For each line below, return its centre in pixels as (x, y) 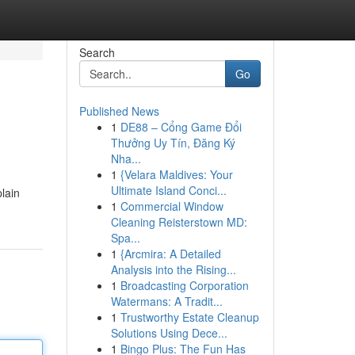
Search (97, 52)
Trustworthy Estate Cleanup (189, 317)
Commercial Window (172, 206)
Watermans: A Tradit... (166, 301)
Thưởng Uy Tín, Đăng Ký (173, 143)
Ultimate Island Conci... (168, 190)
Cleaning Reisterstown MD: (179, 222)
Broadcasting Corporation (184, 285)
